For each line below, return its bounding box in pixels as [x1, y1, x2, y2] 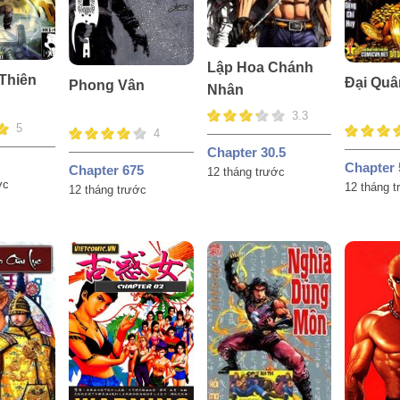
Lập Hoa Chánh [206, 59, 313, 75]
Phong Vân [69, 77, 146, 93]
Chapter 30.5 [206, 144, 286, 160]
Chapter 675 [69, 162, 145, 178]
